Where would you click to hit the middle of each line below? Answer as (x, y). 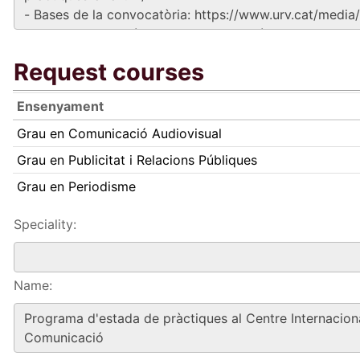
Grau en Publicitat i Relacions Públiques (137, 160)
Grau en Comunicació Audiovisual (119, 133)
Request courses (109, 72)
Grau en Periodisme (76, 186)
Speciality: (45, 224)
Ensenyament (60, 106)
